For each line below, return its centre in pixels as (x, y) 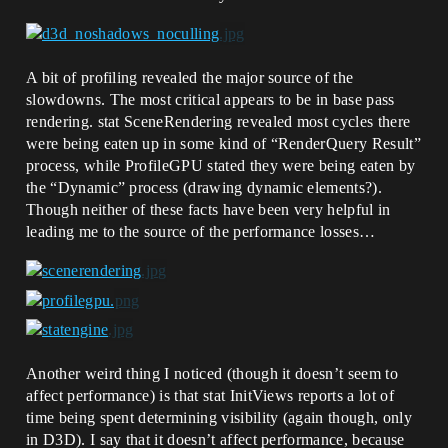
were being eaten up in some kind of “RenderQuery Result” (223, 143)
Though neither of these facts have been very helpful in (208, 209)
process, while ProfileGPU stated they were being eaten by (221, 165)
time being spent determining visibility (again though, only (219, 417)
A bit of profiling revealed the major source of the (190, 77)
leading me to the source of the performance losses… (201, 231)
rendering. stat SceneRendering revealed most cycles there (218, 121)
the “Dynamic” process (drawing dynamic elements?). (204, 187)
